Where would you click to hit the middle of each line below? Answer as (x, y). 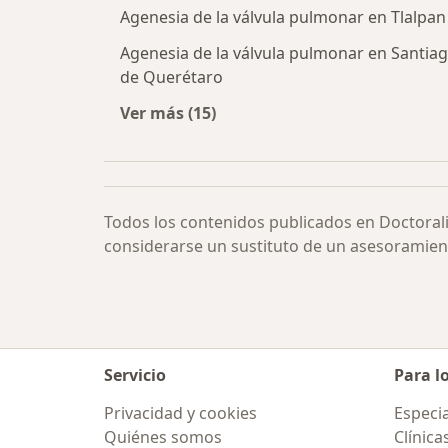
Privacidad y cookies (180, 413)
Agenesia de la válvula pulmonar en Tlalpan (283, 17)
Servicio (135, 375)
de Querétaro (171, 77)
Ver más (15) (168, 113)
